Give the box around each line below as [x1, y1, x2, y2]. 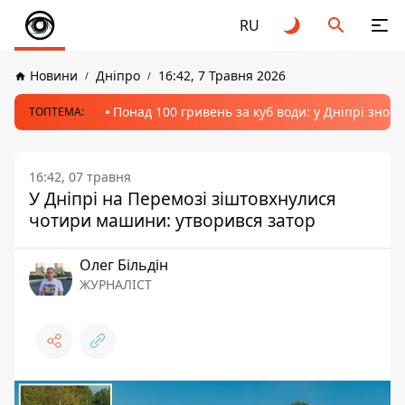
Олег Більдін [80, 255, 168, 275]
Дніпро [96, 67, 140, 84]
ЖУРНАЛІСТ [80, 276, 152, 293]
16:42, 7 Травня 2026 [158, 67, 286, 84]
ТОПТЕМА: [29, 104, 84, 119]
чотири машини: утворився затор [29, 208, 316, 232]
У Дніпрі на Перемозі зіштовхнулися [29, 186, 336, 211]
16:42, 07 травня [29, 168, 131, 185]
